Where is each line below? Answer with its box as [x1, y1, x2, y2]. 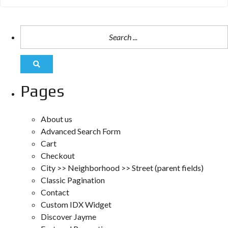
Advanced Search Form [41, 126, 121, 136]
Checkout [41, 150, 75, 160]
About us [41, 113, 72, 124]
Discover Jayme [41, 211, 96, 221]
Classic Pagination [41, 175, 105, 185]
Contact [41, 187, 69, 197]
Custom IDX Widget [41, 199, 111, 209]
